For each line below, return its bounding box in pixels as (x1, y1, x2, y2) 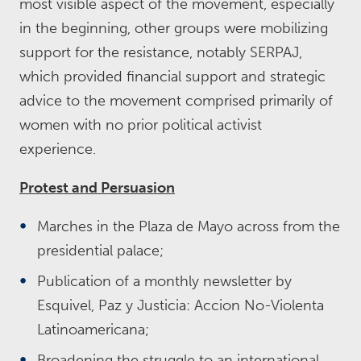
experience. (19, 140, 96, 158)
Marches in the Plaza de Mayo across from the (37, 218, 340, 235)
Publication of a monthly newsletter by (37, 272, 292, 290)
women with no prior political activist (19, 116, 262, 134)
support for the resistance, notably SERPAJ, (19, 44, 302, 61)
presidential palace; (37, 242, 164, 259)
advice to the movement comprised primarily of (19, 92, 333, 110)
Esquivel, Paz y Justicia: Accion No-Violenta (37, 297, 324, 314)
